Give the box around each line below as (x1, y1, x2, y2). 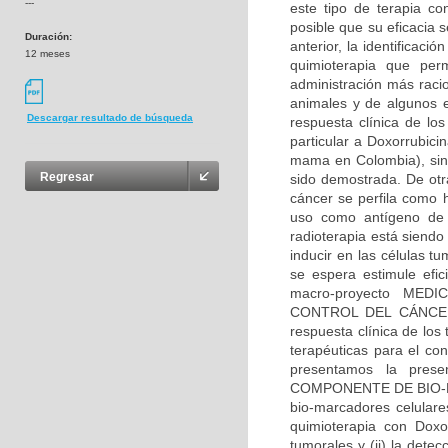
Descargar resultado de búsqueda (27, 112, 193, 124)
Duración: (25, 31, 72, 42)
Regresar (40, 170, 94, 185)
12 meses (25, 48, 70, 59)
